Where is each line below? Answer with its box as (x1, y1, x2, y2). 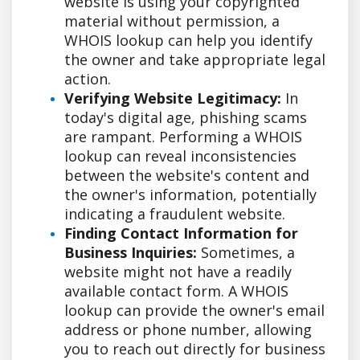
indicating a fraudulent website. (64, 203, 285, 223)
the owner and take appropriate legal (64, 49, 325, 69)
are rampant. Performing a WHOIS (64, 126, 302, 146)
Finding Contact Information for (64, 223, 298, 243)
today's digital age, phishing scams (64, 107, 307, 127)
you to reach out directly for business (64, 338, 325, 358)
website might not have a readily (64, 261, 292, 281)
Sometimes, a (197, 242, 295, 262)
